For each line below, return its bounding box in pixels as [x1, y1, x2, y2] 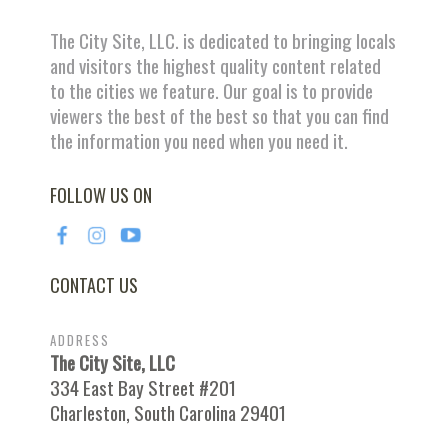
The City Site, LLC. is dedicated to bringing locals [50, 26, 396, 56]
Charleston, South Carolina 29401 [50, 398, 286, 428]
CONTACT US [50, 272, 138, 299]
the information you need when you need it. [50, 126, 348, 156]
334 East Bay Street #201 [50, 373, 236, 403]
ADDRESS [50, 330, 110, 351]
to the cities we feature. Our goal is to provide [50, 76, 373, 106]
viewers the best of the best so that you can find [50, 101, 389, 131]
